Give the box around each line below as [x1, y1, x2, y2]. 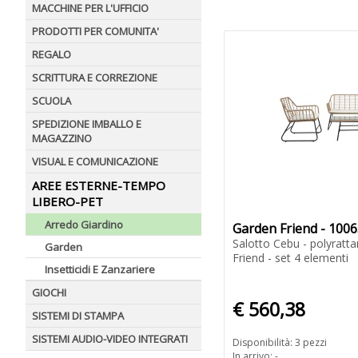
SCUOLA [32, 93, 71, 108]
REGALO [32, 47, 71, 62]
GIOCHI [32, 285, 66, 300]
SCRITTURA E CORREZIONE [32, 70, 157, 85]
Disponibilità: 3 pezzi [233, 336, 327, 350]
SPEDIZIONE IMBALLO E [32, 117, 141, 131]
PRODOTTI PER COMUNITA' [32, 24, 159, 38]
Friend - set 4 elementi [233, 250, 348, 266]
